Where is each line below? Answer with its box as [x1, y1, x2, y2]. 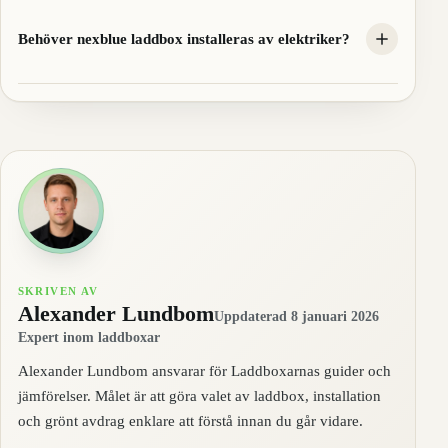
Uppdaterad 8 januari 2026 [213, 308, 379, 325]
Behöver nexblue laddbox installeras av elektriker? [17, 29, 350, 47]
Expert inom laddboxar [17, 329, 160, 346]
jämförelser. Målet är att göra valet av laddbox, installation [17, 387, 381, 405]
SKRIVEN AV [17, 285, 99, 298]
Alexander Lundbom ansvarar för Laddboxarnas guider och [17, 362, 391, 380]
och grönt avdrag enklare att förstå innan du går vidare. [17, 412, 363, 430]
